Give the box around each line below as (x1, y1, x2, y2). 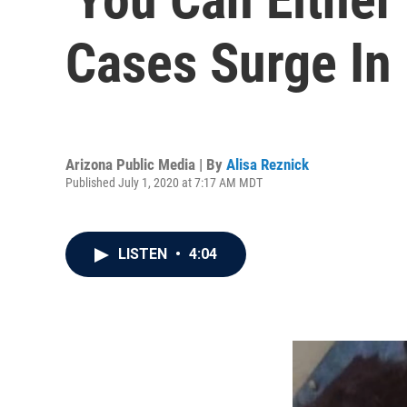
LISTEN (118, 245, 171, 263)
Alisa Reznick (226, 154, 309, 174)
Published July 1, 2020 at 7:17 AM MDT (65, 174, 263, 190)
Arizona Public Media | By (65, 154, 226, 174)
